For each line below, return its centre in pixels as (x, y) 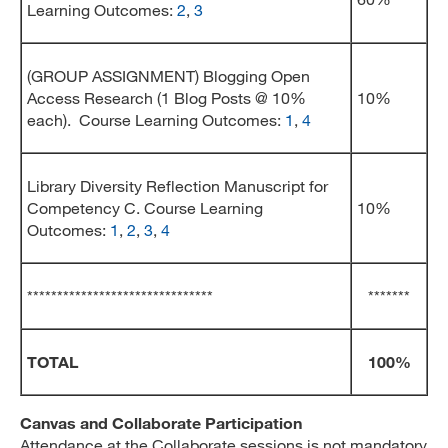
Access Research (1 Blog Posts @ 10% (166, 97)
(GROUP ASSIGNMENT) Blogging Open (168, 75)
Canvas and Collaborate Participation (161, 422)
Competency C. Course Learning (145, 207)
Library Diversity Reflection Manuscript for (177, 185)
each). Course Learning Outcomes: (156, 119)
